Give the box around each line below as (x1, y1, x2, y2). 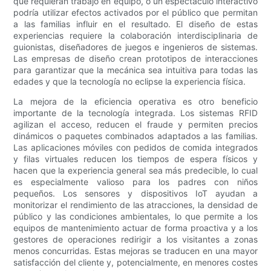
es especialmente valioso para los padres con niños (13, 177, 258, 188)
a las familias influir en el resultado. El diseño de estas (13, 19, 258, 30)
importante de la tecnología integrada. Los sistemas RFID (13, 108, 258, 119)
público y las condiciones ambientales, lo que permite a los (13, 211, 258, 222)
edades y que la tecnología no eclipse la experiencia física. (13, 76, 246, 87)
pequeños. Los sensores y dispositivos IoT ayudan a (13, 188, 258, 199)
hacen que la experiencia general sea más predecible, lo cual (13, 165, 258, 176)
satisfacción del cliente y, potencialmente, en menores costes (13, 257, 258, 268)
